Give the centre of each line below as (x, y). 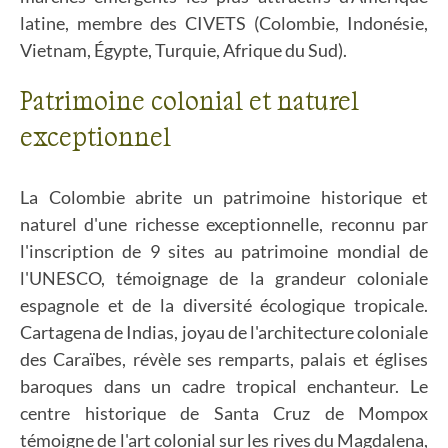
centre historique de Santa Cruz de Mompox (224, 413)
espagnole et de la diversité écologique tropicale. (224, 305)
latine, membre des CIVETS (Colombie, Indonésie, (224, 23)
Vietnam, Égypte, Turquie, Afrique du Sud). (183, 50)
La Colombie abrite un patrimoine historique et (224, 197)
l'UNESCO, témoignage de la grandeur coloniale (224, 278)
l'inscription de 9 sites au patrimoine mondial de (224, 251)
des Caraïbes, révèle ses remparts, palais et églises (224, 359)
